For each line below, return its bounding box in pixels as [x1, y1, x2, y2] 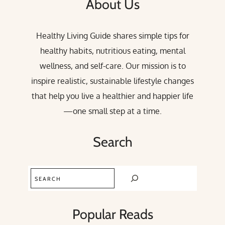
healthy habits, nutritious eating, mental [40, 45, 185, 56]
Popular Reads [72, 206, 153, 223]
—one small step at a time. [63, 105, 162, 116]
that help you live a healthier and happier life [32, 90, 193, 101]
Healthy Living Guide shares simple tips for [36, 30, 189, 41]
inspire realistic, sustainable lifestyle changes [31, 75, 194, 86]
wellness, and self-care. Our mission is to [39, 60, 186, 71]
